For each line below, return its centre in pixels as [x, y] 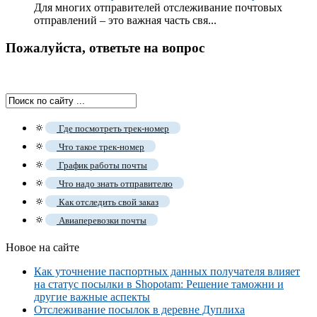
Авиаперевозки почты [102, 220]
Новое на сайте [42, 247]
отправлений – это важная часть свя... [125, 21]
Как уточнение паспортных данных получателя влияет [167, 271]
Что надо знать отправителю [115, 183]
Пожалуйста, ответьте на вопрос [105, 47]
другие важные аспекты [92, 296]
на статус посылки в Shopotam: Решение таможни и [159, 284]
